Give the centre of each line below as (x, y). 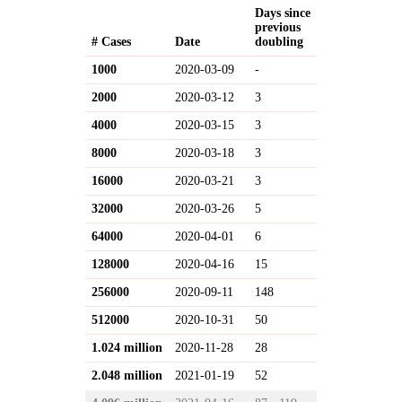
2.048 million (127, 375)
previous (277, 27)
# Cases (111, 41)
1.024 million (127, 347)
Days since (282, 13)
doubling (279, 41)
